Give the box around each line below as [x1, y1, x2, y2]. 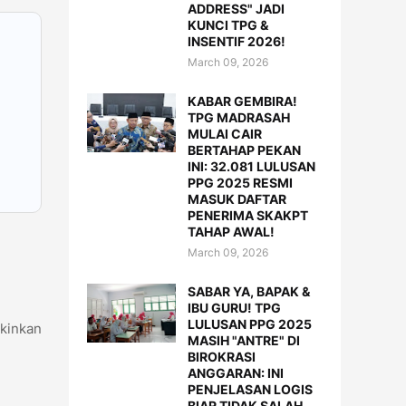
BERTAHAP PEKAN [188, 142, 301, 158]
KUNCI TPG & [188, 17, 268, 33]
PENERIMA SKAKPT [188, 208, 308, 223]
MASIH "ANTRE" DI [188, 333, 300, 348]
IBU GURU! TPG [188, 300, 281, 315]
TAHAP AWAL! [188, 224, 275, 239]
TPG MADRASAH [188, 110, 290, 125]
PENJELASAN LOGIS [188, 382, 313, 397]
